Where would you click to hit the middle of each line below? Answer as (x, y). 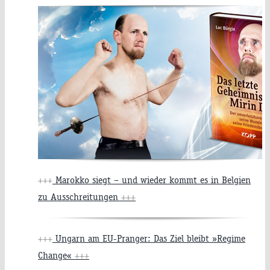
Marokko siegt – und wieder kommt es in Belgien (152, 180)
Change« (56, 256)
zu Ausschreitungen (80, 197)
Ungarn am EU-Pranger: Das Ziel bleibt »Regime (149, 239)
